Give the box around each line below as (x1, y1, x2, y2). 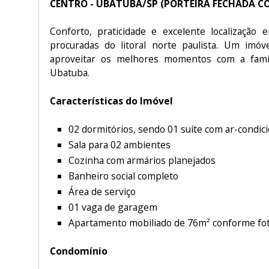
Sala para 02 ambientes (68, 138, 171, 151)
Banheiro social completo (68, 169, 178, 183)
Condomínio (49, 244, 107, 258)
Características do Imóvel (49, 94, 173, 107)
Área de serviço (68, 185, 136, 199)
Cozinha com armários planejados (68, 153, 216, 167)
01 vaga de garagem (68, 201, 157, 214)
